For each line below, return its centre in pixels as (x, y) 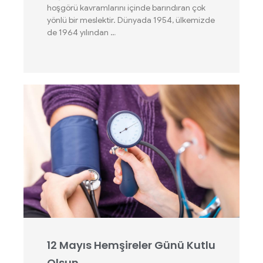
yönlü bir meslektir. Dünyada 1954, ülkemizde (131, 20)
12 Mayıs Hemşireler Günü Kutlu (131, 245)
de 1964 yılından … (81, 32)
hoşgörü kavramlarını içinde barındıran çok (126, 8)
